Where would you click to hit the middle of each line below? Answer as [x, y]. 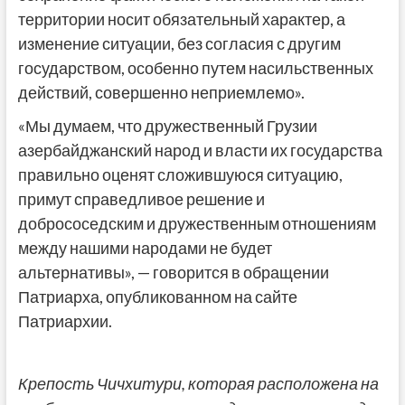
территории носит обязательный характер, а [181, 19]
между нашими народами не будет [145, 248]
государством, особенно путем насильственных [195, 68]
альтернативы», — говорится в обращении [173, 273]
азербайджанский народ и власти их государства [200, 151]
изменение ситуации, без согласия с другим [179, 44]
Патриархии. [65, 321]
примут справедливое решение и [141, 199]
